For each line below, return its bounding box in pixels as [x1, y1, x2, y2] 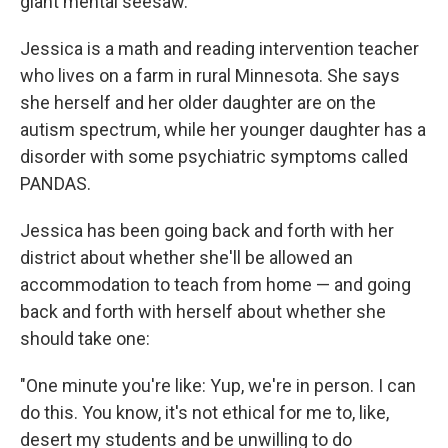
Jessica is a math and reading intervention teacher [20, 38, 419, 59]
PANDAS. [20, 173, 91, 194]
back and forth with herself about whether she [20, 301, 386, 322]
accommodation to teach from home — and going [20, 274, 411, 295]
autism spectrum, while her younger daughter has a [20, 119, 426, 140]
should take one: [20, 328, 150, 349]
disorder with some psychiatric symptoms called [20, 146, 408, 167]
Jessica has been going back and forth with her [20, 220, 394, 241]
